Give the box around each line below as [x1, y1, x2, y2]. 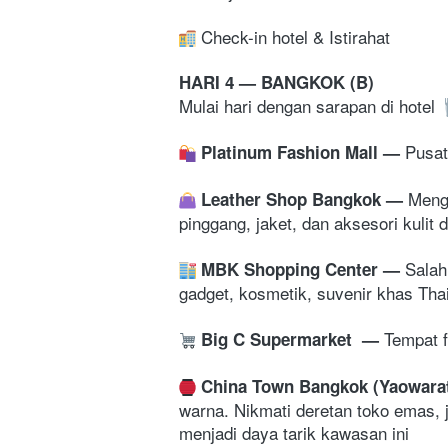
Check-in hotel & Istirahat [196, 23, 390, 49]
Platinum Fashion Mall [201, 139, 383, 164]
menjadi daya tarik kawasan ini [179, 419, 409, 445]
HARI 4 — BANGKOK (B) [179, 69, 374, 94]
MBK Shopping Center [201, 256, 383, 281]
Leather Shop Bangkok [201, 186, 386, 211]
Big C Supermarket [201, 326, 357, 351]
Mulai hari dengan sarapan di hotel [179, 92, 440, 118]
